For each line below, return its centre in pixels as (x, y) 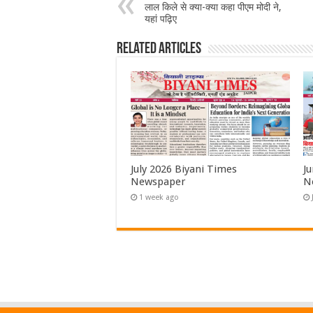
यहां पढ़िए (161, 19)
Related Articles (159, 49)
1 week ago (159, 198)
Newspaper (158, 182)
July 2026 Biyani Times (184, 169)
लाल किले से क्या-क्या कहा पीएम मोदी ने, (213, 7)
